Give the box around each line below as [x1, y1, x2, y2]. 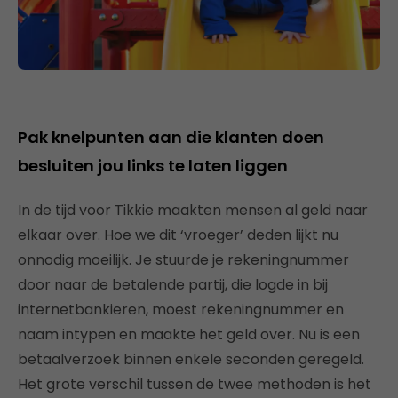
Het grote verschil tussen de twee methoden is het [18, 374, 371, 394]
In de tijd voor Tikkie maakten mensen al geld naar [18, 200, 368, 220]
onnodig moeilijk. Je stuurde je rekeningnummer [18, 250, 349, 270]
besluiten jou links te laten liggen [18, 155, 288, 177]
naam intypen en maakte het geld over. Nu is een [18, 324, 360, 345]
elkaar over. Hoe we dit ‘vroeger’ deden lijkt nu [18, 225, 338, 245]
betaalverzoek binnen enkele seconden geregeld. [18, 349, 364, 370]
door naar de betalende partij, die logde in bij [18, 275, 328, 295]
